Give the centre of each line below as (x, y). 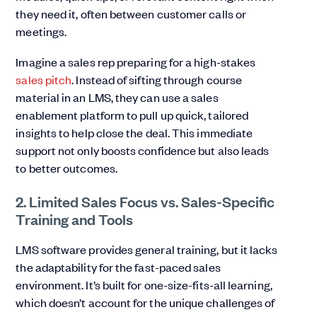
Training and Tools (75, 219)
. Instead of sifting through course (157, 80)
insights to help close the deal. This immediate (134, 133)
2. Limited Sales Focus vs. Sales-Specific (145, 201)
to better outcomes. (67, 168)
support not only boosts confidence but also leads (143, 150)
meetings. (41, 31)
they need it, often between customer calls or (131, 14)
